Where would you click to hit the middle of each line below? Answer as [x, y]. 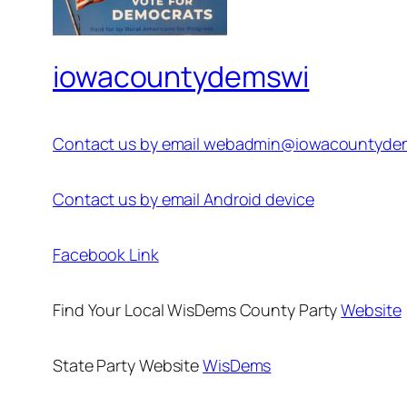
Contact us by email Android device [184, 199]
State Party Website [128, 366]
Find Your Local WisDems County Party [197, 310]
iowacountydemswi [181, 76]
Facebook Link [106, 255]
